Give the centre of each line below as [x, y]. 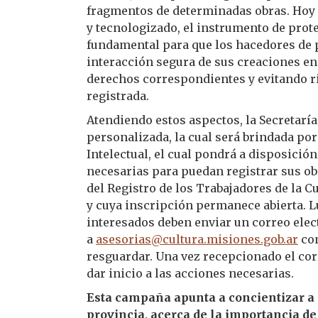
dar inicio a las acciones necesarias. [190, 273]
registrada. [118, 96]
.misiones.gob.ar [251, 239]
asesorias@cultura [150, 239]
